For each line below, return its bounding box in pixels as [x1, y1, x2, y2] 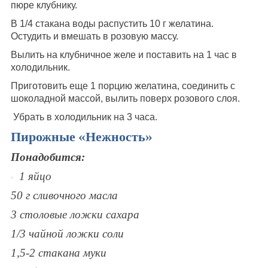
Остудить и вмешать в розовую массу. [10, 31, 178, 41]
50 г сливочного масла [10, 188, 118, 202]
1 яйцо [19, 169, 51, 182]
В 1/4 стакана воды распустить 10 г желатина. [10, 18, 214, 29]
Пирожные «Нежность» [10, 129, 153, 145]
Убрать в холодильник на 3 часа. [10, 111, 157, 122]
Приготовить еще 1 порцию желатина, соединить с [10, 80, 235, 91]
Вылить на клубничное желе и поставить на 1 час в [10, 49, 237, 60]
